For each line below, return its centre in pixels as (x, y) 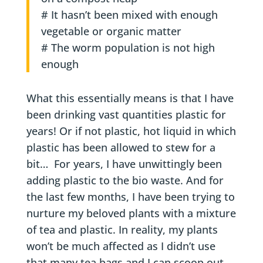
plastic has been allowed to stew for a (121, 147)
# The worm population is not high (128, 48)
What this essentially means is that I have (130, 98)
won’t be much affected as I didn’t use (121, 246)
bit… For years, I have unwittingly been (124, 164)
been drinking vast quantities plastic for (126, 114)
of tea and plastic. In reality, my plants (122, 230)
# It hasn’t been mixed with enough (129, 15)
